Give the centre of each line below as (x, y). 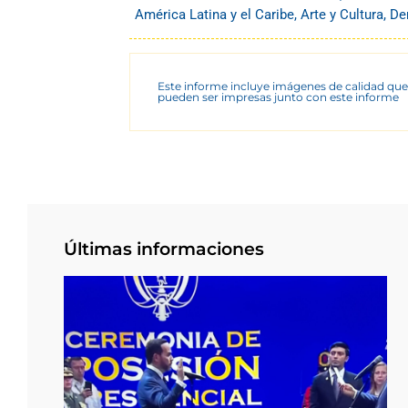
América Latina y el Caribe (214, 14)
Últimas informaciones (164, 249)
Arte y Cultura (342, 14)
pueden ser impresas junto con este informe (278, 97)
